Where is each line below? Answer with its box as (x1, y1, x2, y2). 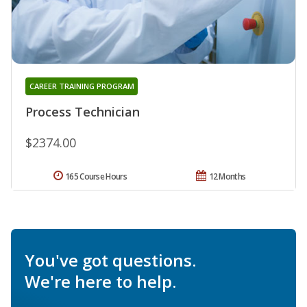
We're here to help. (25, 269, 176, 293)
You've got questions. (25, 248, 196, 271)
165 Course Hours (65, 170, 127, 182)
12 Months (208, 170, 246, 182)
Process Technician (25, 103, 140, 120)
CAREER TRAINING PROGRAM (29, 80, 134, 91)
